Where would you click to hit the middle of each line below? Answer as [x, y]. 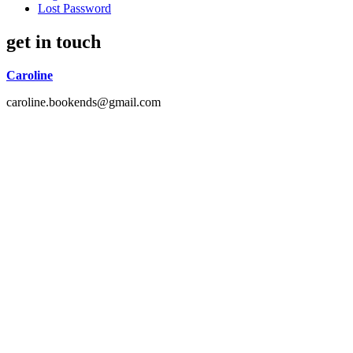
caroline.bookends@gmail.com [84, 102]
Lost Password [74, 9]
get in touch [54, 42]
